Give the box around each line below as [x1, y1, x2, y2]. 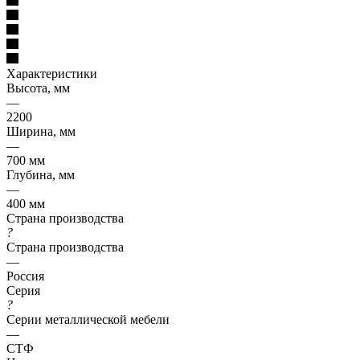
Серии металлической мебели [6, 312, 170, 326]
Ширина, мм [6, 124, 76, 138]
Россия [6, 268, 44, 283]
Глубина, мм [6, 167, 75, 182]
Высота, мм [6, 80, 70, 95]
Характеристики [6, 66, 97, 80]
